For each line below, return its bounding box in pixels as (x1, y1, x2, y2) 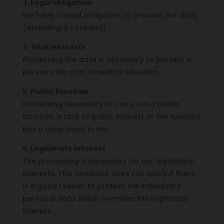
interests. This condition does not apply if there (22, 168, 195, 178)
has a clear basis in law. (22, 123, 110, 134)
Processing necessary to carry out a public (22, 98, 180, 109)
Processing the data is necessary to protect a (22, 54, 191, 64)
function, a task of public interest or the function (22, 111, 200, 121)
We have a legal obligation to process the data (22, 9, 197, 20)
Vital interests (30, 41, 85, 52)
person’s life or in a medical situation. (22, 66, 159, 77)
